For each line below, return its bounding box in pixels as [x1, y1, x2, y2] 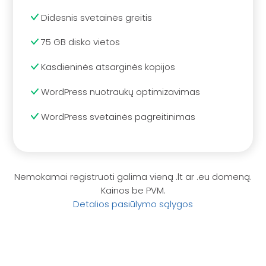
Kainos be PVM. [100, 184, 166, 197]
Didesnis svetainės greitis [39, 11, 153, 24]
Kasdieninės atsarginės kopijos [39, 61, 176, 74]
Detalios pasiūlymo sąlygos [73, 198, 193, 211]
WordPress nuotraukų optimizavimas [39, 85, 201, 98]
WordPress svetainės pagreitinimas [39, 110, 196, 123]
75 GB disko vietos [39, 36, 121, 49]
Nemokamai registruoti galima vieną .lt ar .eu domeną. [14, 170, 252, 183]
